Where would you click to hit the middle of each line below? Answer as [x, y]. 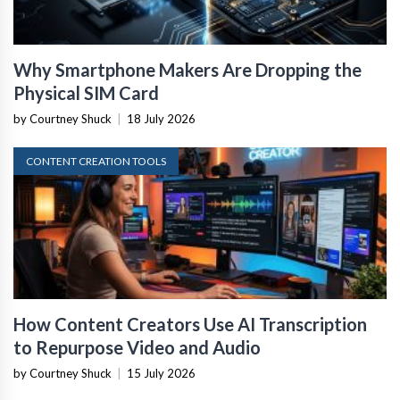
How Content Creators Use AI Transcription [190, 324]
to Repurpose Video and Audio [137, 347]
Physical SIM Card [86, 92]
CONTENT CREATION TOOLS [96, 161]
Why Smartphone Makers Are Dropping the [187, 69]
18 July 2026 [161, 118]
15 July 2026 [161, 373]
